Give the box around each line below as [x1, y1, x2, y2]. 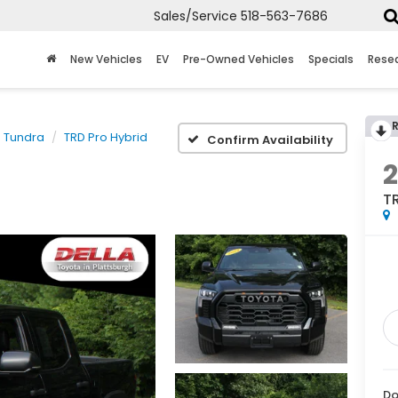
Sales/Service [154, 7, 237, 26]
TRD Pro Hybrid [64, 129, 147, 146]
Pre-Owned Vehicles [183, 52, 294, 68]
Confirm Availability [207, 131, 334, 148]
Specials [308, 52, 354, 68]
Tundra [4, 129, 44, 146]
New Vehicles [70, 52, 142, 68]
